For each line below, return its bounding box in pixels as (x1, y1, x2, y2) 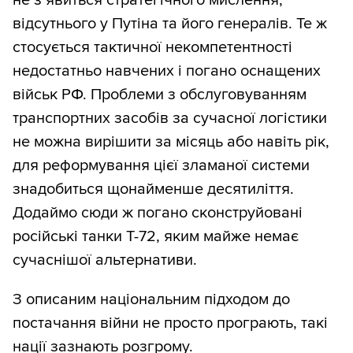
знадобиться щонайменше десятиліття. (13, 179, 294, 199)
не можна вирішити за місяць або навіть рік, (13, 132, 329, 151)
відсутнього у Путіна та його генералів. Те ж (13, 13, 327, 33)
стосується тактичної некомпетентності (13, 37, 292, 57)
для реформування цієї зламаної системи (13, 155, 310, 175)
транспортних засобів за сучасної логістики (13, 108, 327, 128)
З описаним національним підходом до (13, 289, 290, 309)
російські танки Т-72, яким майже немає (13, 226, 299, 246)
